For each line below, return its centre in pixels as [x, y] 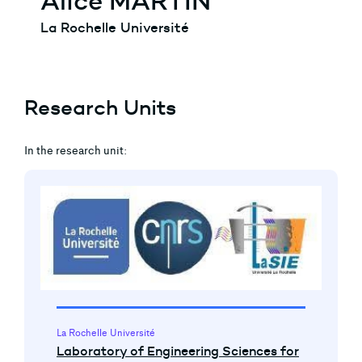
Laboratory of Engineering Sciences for [178, 350]
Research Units [100, 107]
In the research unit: [76, 151]
